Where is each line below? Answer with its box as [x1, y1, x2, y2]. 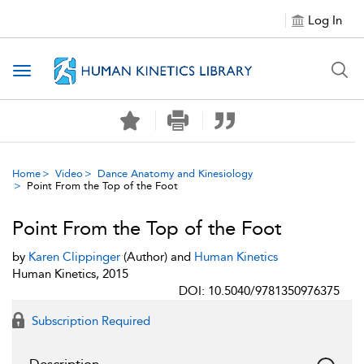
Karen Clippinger [28, 249, 120, 264]
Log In [308, 13, 342, 28]
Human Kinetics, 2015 [12, 266, 128, 281]
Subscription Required [28, 314, 150, 328]
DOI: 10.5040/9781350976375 [179, 284, 340, 298]
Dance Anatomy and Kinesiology [97, 167, 253, 180]
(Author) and [120, 249, 194, 264]
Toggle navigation [21, 64, 127, 80]
